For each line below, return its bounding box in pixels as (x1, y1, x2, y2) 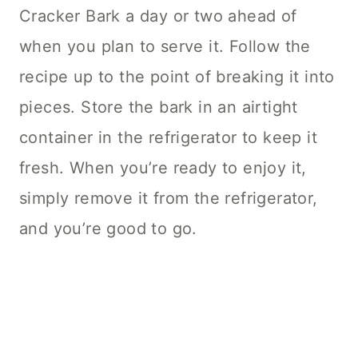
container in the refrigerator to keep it (19, 128, 317, 148)
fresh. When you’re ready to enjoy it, (19, 158, 307, 178)
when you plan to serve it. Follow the (19, 37, 311, 57)
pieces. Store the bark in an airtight (19, 97, 298, 117)
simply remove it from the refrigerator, (19, 189, 318, 209)
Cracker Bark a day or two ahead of (19, 6, 297, 26)
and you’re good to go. (19, 219, 197, 239)
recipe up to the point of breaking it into (19, 67, 335, 87)
